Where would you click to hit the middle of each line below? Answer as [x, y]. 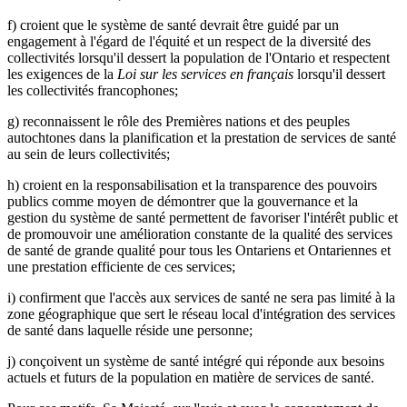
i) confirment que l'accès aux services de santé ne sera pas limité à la [201, 297]
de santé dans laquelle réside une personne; [130, 330]
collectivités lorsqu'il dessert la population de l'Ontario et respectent [199, 57]
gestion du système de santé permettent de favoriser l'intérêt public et [203, 217]
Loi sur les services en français [205, 74]
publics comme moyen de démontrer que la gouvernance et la [183, 201]
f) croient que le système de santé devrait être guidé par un [173, 25]
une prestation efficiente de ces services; [121, 266]
